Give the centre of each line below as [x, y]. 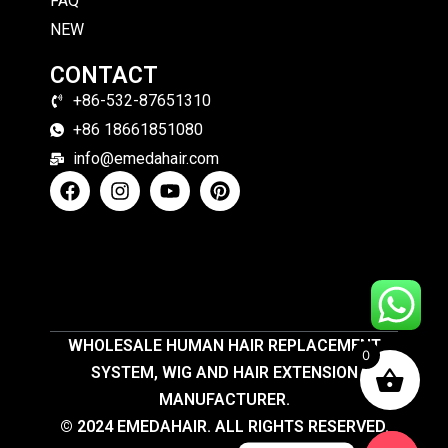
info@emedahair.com [145, 159]
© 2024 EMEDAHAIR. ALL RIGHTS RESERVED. [224, 427]
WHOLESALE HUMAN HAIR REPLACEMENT [224, 346]
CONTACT [104, 76]
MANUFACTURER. [224, 400]
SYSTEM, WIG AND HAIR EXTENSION [224, 373]
